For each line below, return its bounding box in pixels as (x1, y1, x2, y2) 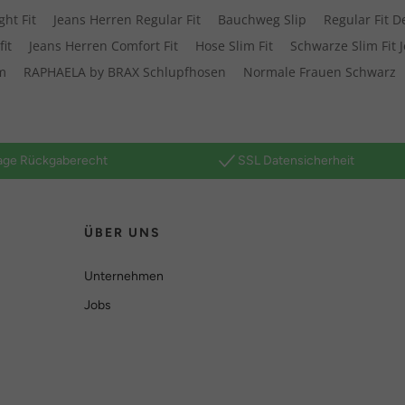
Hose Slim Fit (195, 37, 274, 55)
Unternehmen (83, 268, 164, 285)
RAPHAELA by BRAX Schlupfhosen (24, 63, 227, 81)
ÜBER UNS (83, 225, 162, 241)
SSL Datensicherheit (238, 153, 354, 169)
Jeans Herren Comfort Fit (29, 37, 179, 55)
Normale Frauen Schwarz (243, 63, 397, 81)
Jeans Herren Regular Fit (53, 11, 202, 29)
